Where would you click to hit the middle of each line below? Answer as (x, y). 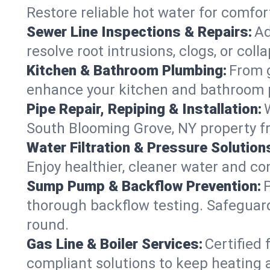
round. (48, 225)
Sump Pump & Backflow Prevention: (144, 186)
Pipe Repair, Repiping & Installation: (144, 109)
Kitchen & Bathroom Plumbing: (127, 71)
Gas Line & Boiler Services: (115, 244)
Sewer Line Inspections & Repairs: (139, 32)
